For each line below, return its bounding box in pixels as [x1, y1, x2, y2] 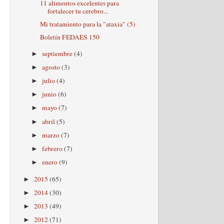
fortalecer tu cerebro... [47, 6, 108, 15]
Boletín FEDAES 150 [39, 32, 99, 41]
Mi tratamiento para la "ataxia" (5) [39, 19, 135, 28]
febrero [42, 143, 64, 153]
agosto [42, 62, 62, 71]
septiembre [42, 48, 74, 58]
